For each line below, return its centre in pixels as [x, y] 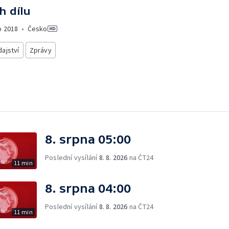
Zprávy [40, 50]
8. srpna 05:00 [88, 139]
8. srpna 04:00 [88, 188]
